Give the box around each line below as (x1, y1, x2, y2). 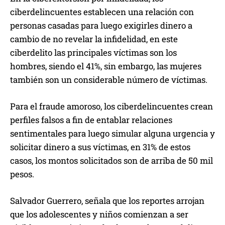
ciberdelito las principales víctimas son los (10, 46, 177, 58)
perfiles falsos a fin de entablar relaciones (10, 114, 172, 126)
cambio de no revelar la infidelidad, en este (10, 33, 178, 45)
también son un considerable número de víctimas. (10, 73, 209, 85)
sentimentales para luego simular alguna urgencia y (10, 127, 215, 139)
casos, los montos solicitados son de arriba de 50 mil (10, 154, 213, 166)
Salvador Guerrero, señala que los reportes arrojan (10, 194, 204, 206)
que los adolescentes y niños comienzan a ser (10, 208, 188, 220)
